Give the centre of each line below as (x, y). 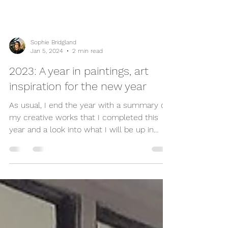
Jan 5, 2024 (47, 73)
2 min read (88, 73)
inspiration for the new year (78, 109)
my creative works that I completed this (84, 140)
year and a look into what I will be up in (81, 152)
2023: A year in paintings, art (79, 94)
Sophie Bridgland (53, 65)
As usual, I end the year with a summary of (89, 128)
